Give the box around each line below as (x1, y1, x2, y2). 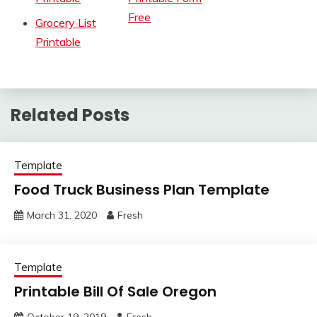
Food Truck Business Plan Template (14, 179, 270, 200)
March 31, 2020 (27, 208, 97, 221)
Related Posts (11, 103, 129, 127)
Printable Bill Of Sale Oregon (14, 281, 217, 301)
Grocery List (35, 15, 96, 30)
